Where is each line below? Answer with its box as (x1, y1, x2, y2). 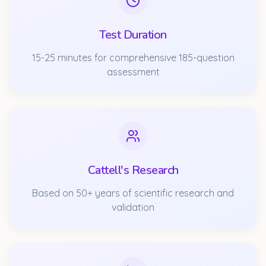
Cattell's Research (87, 162, 179, 178)
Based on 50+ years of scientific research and (32, 187, 234, 199)
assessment (106, 66, 160, 78)
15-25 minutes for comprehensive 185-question (31, 52, 235, 64)
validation (112, 201, 154, 213)
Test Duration (99, 27, 167, 43)
